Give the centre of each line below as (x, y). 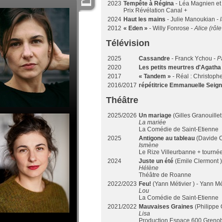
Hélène (149, 168)
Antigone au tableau (167, 138)
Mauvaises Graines (167, 207)
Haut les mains (145, 19)
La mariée (152, 122)
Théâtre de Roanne (165, 175)
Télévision (128, 43)
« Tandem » (156, 76)
